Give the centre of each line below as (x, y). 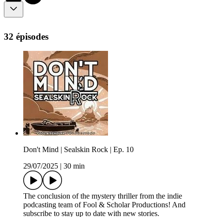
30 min (74, 166)
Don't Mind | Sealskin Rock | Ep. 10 (78, 150)
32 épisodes (26, 36)
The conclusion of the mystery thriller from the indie (103, 196)
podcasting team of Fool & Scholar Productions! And (104, 205)
